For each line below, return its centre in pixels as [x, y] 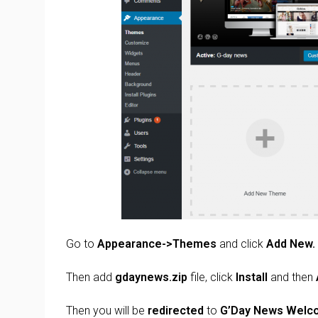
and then [292, 278]
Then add [91, 278]
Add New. [291, 244]
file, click [212, 278]
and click [241, 244]
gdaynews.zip [151, 278]
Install [252, 278]
